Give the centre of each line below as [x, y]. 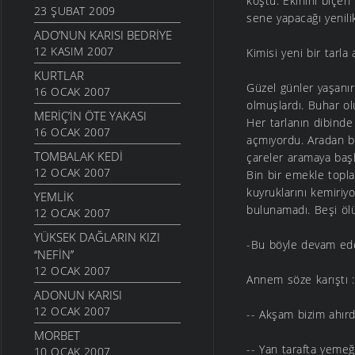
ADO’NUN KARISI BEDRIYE [103, 35]
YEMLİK [54, 197]
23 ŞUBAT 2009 [75, 11]
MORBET [57, 336]
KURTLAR [59, 76]
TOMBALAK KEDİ [78, 157]
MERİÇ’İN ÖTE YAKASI [90, 116]
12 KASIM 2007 [74, 52]
